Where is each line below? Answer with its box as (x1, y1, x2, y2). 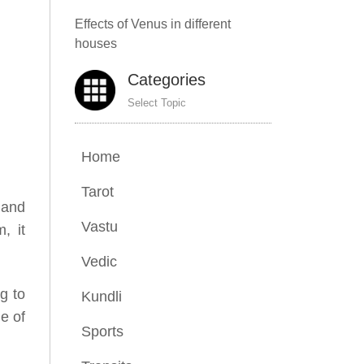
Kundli (81, 288, 122, 305)
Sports (81, 323, 123, 340)
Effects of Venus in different (75, 17, 231, 31)
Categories (128, 71, 206, 89)
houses (75, 37, 117, 50)
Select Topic (128, 97, 186, 109)
